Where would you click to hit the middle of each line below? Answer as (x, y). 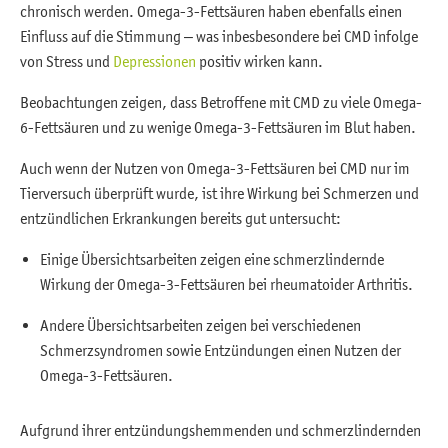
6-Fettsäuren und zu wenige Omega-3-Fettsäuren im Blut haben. (221, 126)
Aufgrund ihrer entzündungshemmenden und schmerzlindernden (220, 429)
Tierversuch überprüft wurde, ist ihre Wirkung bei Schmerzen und (219, 192)
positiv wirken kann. (259, 60)
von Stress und (66, 60)
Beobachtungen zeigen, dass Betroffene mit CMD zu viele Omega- (221, 101)
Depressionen (154, 60)
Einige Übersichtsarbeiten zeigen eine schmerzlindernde (212, 258)
